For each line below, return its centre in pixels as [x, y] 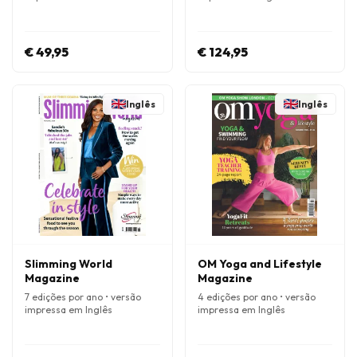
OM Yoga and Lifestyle [259, 264]
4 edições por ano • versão [256, 297]
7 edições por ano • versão [83, 297]
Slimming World [69, 264]
